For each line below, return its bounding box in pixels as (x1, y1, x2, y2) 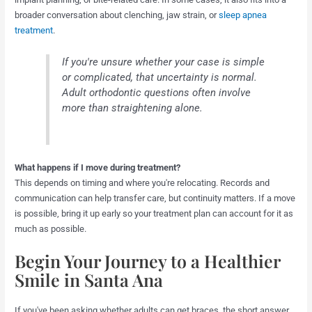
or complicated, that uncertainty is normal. (62, 70, 258, 84)
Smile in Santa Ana (15, 267, 164, 291)
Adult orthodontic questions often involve (62, 86, 251, 99)
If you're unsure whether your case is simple (62, 55, 265, 68)
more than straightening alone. (62, 101, 203, 114)
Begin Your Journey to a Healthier (15, 249, 281, 272)
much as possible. (15, 224, 87, 235)
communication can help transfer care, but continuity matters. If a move (15, 193, 296, 204)
